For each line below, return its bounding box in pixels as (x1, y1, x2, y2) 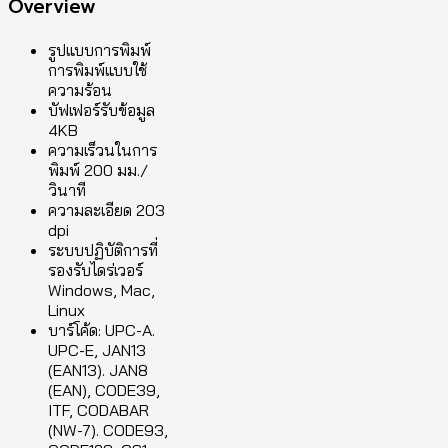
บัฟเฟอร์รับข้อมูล (48, 99, 155, 120)
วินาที (48, 179, 86, 200)
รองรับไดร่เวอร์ (48, 259, 143, 280)
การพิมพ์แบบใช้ (48, 59, 147, 80)
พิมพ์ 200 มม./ (48, 159, 148, 180)
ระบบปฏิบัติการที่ (48, 239, 158, 260)
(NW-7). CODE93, (48, 419, 168, 440)
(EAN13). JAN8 (48, 359, 148, 380)
